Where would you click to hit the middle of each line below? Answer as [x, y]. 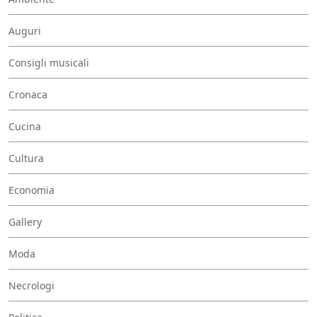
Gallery [25, 221]
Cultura [26, 158]
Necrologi [31, 285]
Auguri [25, 30]
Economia [31, 190]
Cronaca [28, 94]
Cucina [25, 126]
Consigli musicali [49, 62]
